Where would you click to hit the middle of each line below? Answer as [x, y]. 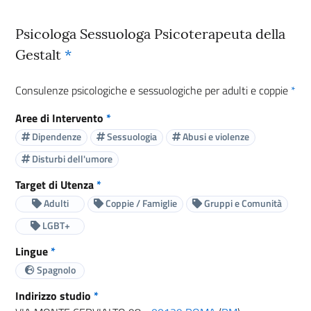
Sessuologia [131, 137]
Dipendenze [56, 137]
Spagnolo [55, 270]
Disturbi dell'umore [71, 159]
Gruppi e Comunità [242, 203]
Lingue [33, 251]
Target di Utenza [56, 184]
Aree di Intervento [61, 118]
